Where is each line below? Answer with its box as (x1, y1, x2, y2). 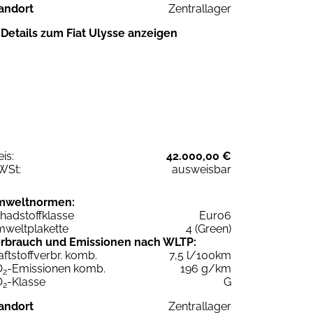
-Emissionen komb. (7, 261, 105, 275)
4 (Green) (186, 221, 231, 235)
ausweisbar (172, 162, 231, 176)
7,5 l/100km (169, 248, 231, 262)
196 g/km (180, 261, 231, 275)
